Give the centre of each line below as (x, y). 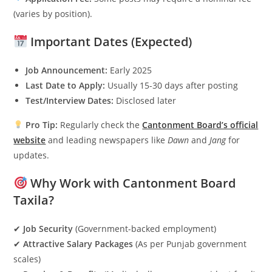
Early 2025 (130, 70)
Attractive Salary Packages (78, 244)
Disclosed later (145, 100)
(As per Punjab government (190, 244)
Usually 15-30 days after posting (172, 85)
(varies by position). (53, 14)
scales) (27, 259)
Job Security (48, 229)
